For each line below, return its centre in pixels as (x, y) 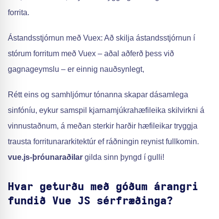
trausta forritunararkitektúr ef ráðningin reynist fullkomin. (103, 142)
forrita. (19, 12)
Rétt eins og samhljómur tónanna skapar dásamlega (98, 95)
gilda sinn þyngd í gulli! (123, 157)
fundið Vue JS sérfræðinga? (90, 201)
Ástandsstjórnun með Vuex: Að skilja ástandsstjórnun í (101, 38)
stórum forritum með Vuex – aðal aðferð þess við (91, 54)
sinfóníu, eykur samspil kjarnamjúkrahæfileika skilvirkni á (106, 110)
